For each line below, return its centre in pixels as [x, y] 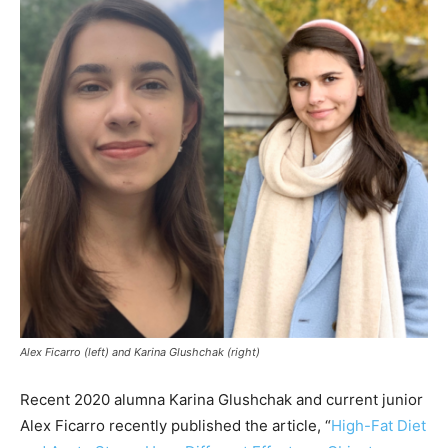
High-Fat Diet [378, 426]
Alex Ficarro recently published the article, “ [175, 426]
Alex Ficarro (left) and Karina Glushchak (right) [140, 352]
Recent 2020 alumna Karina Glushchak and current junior [221, 400]
